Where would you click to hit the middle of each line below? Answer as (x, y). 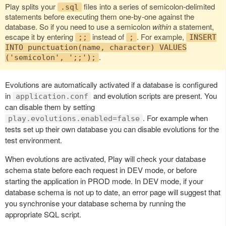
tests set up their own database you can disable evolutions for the (112, 129)
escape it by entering (40, 36)
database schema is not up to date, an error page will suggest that (113, 192)
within (162, 26)
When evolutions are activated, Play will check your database (105, 158)
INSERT (203, 37)
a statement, (192, 26)
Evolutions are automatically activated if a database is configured (111, 84)
